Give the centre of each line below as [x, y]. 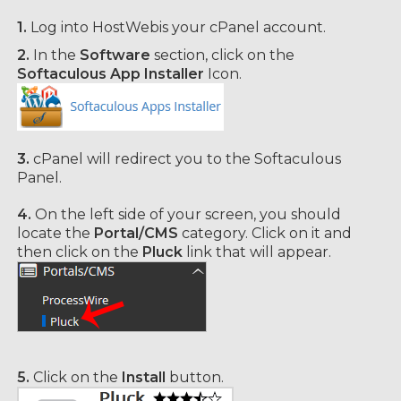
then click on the [80, 252]
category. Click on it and [265, 233]
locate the [55, 233]
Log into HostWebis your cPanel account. [176, 27]
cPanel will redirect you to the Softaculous [185, 159]
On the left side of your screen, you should [186, 214]
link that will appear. [257, 252]
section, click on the [222, 55]
